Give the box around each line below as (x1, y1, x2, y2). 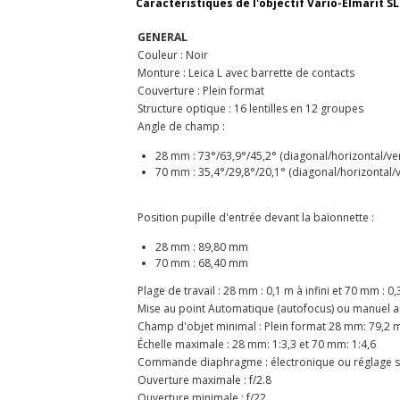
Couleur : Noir (137, 46, 208, 62)
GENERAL (137, 29, 187, 45)
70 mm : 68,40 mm (154, 254, 259, 271)
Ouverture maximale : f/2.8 (137, 371, 271, 387)
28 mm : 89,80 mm (154, 238, 248, 254)
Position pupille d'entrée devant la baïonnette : (137, 209, 374, 225)
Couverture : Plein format (137, 82, 264, 98)
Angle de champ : (137, 118, 225, 134)
